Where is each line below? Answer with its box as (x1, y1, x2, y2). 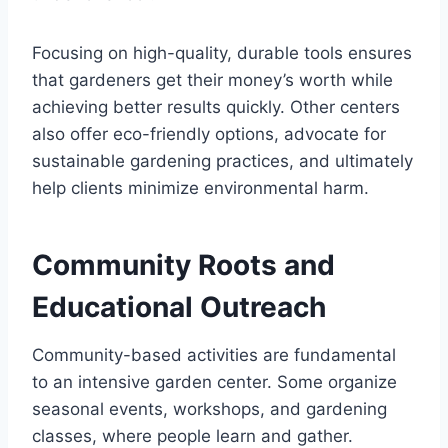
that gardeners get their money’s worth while (32, 70, 393, 91)
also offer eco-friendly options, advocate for (32, 124, 386, 145)
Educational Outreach (32, 290, 326, 325)
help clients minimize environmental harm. (32, 178, 369, 199)
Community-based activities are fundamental (32, 345, 396, 366)
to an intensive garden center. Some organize (32, 372, 397, 393)
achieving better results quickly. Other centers (32, 97, 400, 118)
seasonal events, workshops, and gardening (32, 399, 387, 420)
